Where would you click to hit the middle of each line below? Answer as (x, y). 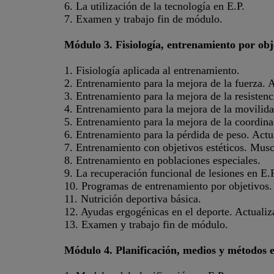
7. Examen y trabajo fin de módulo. (143, 19)
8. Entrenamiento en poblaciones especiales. (162, 160)
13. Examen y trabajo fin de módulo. (146, 224)
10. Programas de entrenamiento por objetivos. (168, 186)
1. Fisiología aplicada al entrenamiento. (152, 70)
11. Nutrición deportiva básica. (132, 199)
